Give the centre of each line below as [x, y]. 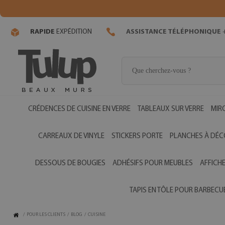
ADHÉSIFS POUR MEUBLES [153, 163]
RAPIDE [42, 32]
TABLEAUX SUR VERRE [171, 109]
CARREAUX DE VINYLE [71, 136]
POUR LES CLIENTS [46, 215]
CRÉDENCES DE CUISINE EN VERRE [79, 109]
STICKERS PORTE [137, 136]
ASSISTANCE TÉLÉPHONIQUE [174, 32]
